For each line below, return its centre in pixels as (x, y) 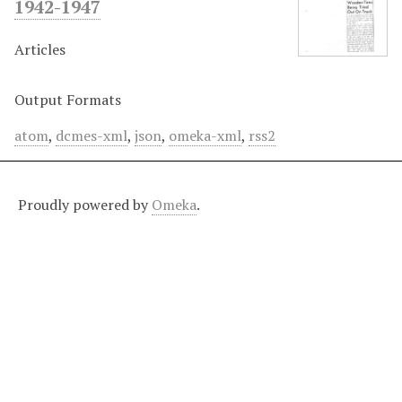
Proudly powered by (85, 205)
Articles (40, 49)
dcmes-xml (92, 135)
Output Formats (68, 100)
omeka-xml (205, 135)
